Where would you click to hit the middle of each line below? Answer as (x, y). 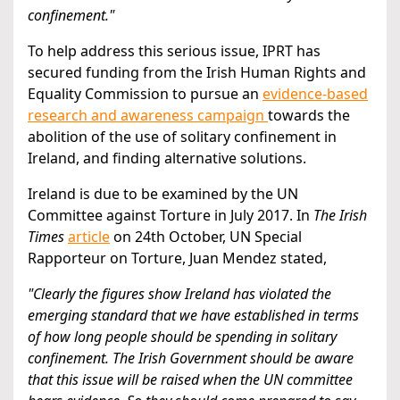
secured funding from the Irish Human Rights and (197, 73)
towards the (309, 116)
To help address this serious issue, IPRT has (174, 51)
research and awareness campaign (148, 116)
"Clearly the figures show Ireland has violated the (179, 294)
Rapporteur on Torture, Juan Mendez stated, (177, 258)
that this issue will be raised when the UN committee (190, 380)
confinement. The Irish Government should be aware (191, 358)
